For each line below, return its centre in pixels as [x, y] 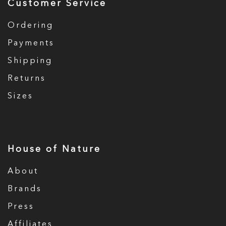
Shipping [30, 61]
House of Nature [54, 149]
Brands [25, 189]
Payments [31, 43]
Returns [27, 79]
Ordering [31, 26]
